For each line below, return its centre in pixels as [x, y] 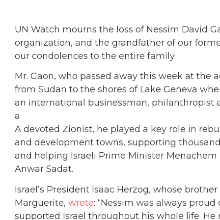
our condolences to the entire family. [95, 56]
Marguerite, [41, 203]
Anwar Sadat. [44, 169]
